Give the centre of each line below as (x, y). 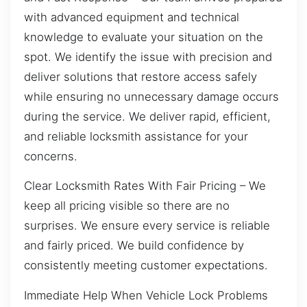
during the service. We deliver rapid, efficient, (147, 116)
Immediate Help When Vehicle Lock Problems (146, 295)
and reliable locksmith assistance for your (136, 136)
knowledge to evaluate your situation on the (144, 37)
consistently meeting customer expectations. (146, 266)
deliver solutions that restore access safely (140, 76)
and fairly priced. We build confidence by (134, 246)
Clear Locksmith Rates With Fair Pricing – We (145, 186)
